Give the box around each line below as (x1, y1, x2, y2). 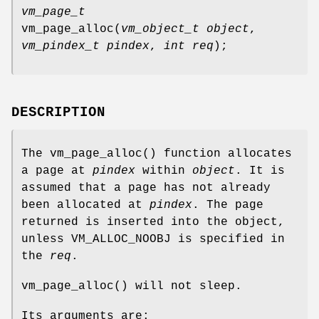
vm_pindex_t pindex (21, 39, 150, 53)
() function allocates (142, 147, 292, 160)
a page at (21, 164, 93, 177)
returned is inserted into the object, (21, 215, 285, 229)
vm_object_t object (121, 22, 249, 36)
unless (21, 232, 71, 246)
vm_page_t (21, 5, 85, 19)
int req (164, 39, 214, 53)
